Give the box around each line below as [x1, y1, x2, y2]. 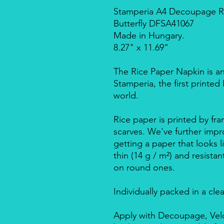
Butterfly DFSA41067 [113, 17, 194, 29]
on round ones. [113, 161, 175, 173]
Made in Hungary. [113, 29, 184, 41]
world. [113, 89, 138, 101]
